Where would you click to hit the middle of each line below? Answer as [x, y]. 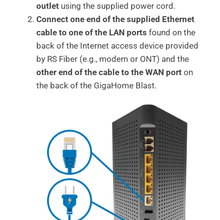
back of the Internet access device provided [117, 46]
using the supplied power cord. [117, 6]
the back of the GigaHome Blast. [96, 86]
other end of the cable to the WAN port [109, 72]
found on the [171, 33]
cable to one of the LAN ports [92, 33]
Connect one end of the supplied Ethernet [115, 19]
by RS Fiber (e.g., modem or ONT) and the [113, 59]
